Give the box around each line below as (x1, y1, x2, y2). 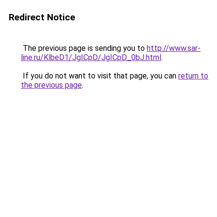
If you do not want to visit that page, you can (21, 71, 178, 80)
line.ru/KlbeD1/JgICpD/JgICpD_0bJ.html (21, 53, 161, 62)
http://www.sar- (147, 44, 201, 53)
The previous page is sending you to (21, 44, 147, 53)
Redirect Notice (9, 12, 75, 23)
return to (178, 71, 208, 80)
